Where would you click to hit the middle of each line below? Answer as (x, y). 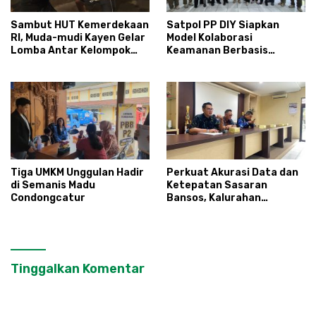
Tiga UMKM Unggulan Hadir (77, 172)
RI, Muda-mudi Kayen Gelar (78, 37)
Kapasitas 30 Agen (214, 223)
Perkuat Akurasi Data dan (232, 172)
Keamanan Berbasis (217, 50)
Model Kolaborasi (209, 37)
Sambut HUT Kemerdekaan (80, 25)
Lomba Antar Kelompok (71, 50)
